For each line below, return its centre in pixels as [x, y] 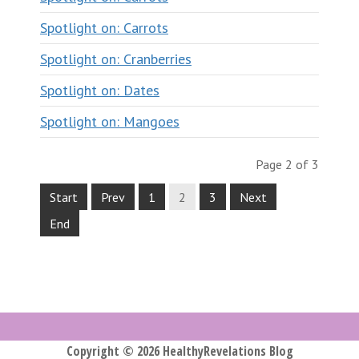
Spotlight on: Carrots [104, 27]
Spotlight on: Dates [100, 90]
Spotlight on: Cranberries [116, 58]
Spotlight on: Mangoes [110, 121]
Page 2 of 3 [287, 164]
